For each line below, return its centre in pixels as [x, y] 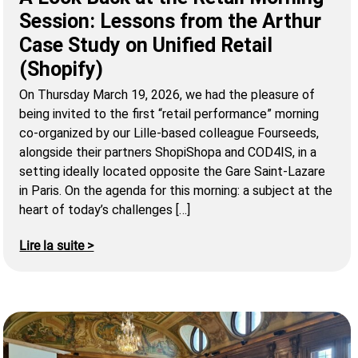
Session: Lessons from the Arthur [171, 21]
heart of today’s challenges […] [105, 209]
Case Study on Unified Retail [146, 45]
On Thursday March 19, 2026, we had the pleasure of [167, 94]
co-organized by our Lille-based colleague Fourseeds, [169, 133]
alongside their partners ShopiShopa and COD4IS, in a [168, 152]
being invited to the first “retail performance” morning [169, 113]
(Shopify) [62, 69]
